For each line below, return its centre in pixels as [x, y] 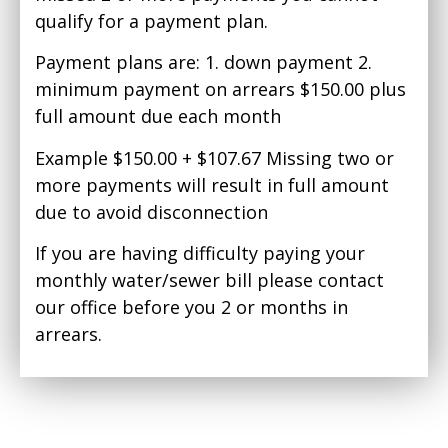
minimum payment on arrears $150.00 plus [220, 89]
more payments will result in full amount [212, 184]
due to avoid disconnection [151, 211]
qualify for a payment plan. [151, 20]
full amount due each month [158, 116]
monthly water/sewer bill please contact [209, 279]
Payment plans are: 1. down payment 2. [203, 62]
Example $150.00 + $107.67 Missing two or [214, 157]
